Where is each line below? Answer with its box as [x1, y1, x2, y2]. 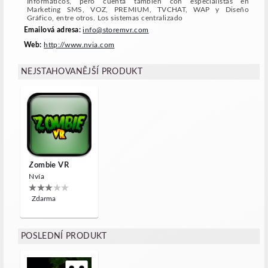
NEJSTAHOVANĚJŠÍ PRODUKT [21, 68, 143, 77]
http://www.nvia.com [44, 41, 115, 49]
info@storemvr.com [83, 26, 149, 34]
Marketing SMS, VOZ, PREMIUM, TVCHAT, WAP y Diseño [27, 6, 249, 14]
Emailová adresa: [24, 26, 83, 34]
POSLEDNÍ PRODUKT [21, 232, 107, 240]
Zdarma [32, 195, 56, 203]
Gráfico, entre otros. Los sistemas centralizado [27, 14, 183, 22]
